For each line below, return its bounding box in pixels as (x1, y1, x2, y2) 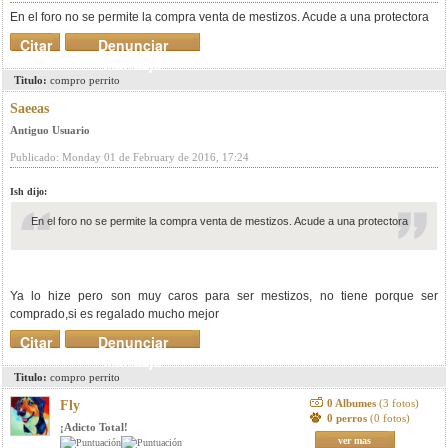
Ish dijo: (10, 186, 47, 197)
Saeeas (10, 101, 49, 116)
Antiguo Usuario (10, 124, 90, 136)
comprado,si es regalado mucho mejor (10, 307, 219, 321)
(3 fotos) (378, 397, 419, 409)
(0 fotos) (369, 412, 410, 424)
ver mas (338, 435, 372, 446)
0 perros (326, 412, 370, 424)
